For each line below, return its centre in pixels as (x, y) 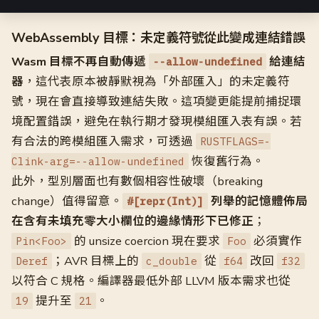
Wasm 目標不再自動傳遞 (80, 62)
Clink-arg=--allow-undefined (98, 161)
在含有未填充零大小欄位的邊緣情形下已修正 (132, 221)
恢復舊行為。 (226, 161)
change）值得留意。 (67, 201)
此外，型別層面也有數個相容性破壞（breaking (137, 181)
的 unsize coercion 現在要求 (147, 241)
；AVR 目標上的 (97, 261)
